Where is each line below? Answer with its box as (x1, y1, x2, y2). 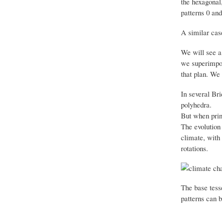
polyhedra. (180, 99, 212, 110)
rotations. (180, 143, 208, 153)
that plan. (180, 68, 208, 79)
